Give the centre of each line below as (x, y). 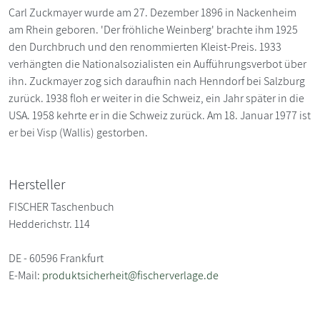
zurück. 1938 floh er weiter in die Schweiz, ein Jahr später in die (156, 98)
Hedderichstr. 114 (49, 224)
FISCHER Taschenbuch (61, 206)
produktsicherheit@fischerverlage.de (130, 275)
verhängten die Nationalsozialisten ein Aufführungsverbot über (157, 64)
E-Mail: (25, 275)
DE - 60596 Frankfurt (56, 258)
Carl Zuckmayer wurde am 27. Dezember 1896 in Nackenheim (152, 12)
